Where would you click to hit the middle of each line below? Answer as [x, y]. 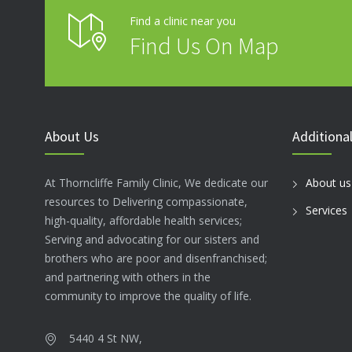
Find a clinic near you [183, 21]
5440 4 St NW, [106, 338]
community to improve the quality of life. [148, 296]
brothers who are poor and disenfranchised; [156, 258]
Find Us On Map [204, 46]
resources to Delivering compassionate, [146, 202]
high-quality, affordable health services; [143, 220]
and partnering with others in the [128, 277]
